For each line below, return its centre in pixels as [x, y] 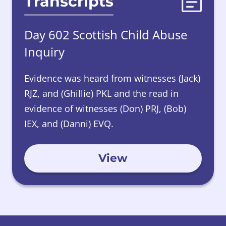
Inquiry [44, 52]
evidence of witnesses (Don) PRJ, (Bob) [105, 109]
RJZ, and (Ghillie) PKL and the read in [101, 94]
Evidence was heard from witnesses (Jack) [112, 78]
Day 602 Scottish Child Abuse [106, 35]
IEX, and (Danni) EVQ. [69, 124]
